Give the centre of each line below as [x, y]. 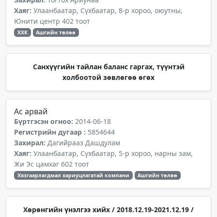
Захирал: [31, 143]
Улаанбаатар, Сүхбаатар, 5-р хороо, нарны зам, [113, 153]
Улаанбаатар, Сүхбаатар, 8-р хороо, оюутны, [108, 10]
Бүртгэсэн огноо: [45, 121]
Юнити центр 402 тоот [52, 21]
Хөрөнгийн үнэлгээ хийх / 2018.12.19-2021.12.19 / [108, 209]
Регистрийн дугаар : [51, 132]
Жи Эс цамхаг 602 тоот [52, 164]
